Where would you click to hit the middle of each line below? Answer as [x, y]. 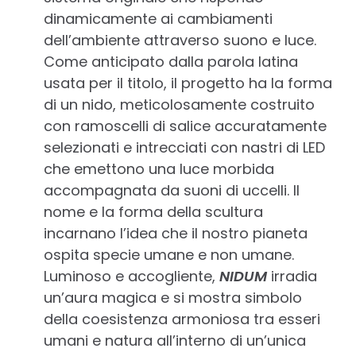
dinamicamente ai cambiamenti [158, 19]
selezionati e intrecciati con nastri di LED [184, 148]
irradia [292, 277]
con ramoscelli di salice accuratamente [185, 126]
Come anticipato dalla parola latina [171, 62]
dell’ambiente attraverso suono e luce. [180, 41]
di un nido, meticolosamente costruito [179, 105]
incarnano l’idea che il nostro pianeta [176, 234]
